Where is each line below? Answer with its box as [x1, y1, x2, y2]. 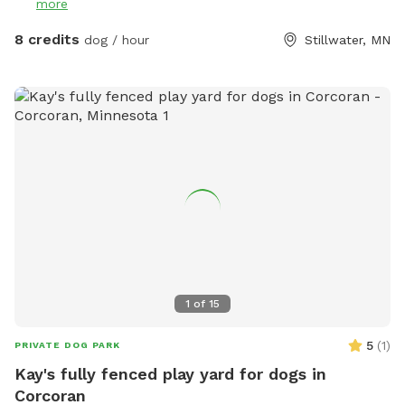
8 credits [14, 30, 80, 48]
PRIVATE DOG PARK [14, 339, 120, 350]
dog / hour [80, 32, 149, 47]
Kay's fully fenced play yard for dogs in [14, 363, 326, 383]
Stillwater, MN [305, 32, 391, 47]
